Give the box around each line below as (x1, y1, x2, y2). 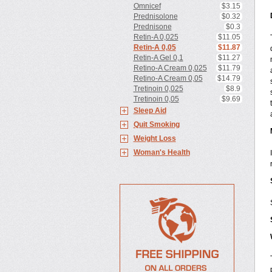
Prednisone (133, 22, 172, 31)
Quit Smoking (133, 120, 180, 129)
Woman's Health (133, 148, 190, 157)
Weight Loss (133, 134, 176, 143)
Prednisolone (133, 12, 178, 21)
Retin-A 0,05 (133, 43, 176, 52)
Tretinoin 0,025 (133, 84, 183, 93)
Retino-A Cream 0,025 (133, 64, 207, 72)
